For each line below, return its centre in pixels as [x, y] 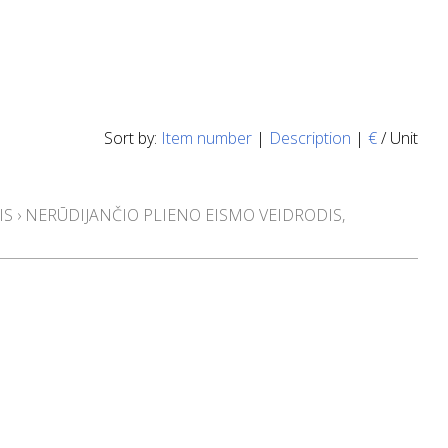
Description [310, 138]
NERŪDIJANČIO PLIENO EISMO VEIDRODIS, [185, 215]
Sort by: [132, 138]
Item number [206, 138]
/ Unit [397, 138]
